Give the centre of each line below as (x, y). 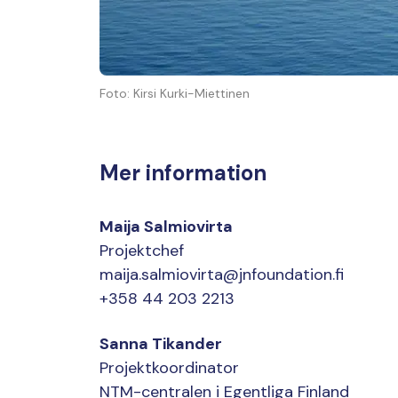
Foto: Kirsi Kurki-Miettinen (175, 94)
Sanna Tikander (161, 344)
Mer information (183, 173)
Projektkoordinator (169, 368)
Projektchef (142, 251)
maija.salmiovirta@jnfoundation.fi (222, 275)
